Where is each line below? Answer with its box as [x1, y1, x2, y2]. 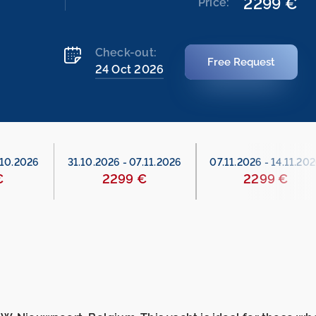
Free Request [207, 55, 276, 68]
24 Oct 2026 [95, 63, 164, 77]
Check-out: [95, 46, 157, 60]
